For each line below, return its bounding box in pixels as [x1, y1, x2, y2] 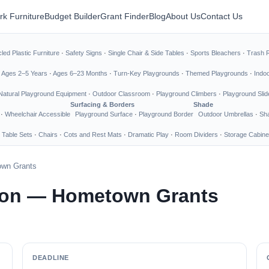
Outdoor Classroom [92, 90, 150, 97]
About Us [166, 11, 201, 21]
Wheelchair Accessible [5, 110, 70, 118]
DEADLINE [32, 254, 69, 261]
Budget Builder [44, 11, 100, 21]
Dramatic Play [128, 131, 169, 138]
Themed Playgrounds [186, 70, 248, 77]
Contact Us [201, 11, 243, 21]
